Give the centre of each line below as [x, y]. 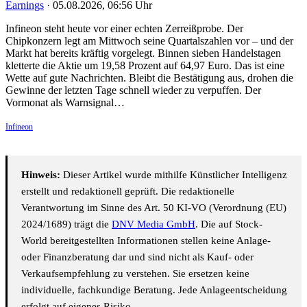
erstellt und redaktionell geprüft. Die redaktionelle [128, 192]
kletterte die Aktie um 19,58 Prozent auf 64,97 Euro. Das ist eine [145, 66]
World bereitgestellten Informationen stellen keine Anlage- [146, 241]
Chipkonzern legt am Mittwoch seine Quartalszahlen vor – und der [149, 41]
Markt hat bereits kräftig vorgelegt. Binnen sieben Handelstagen [143, 53]
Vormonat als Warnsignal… [65, 103]
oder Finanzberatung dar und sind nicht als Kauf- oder [137, 257]
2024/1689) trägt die [66, 224]
